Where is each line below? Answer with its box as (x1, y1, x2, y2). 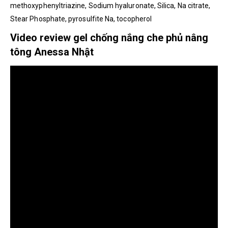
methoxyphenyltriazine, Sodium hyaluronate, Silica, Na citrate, (10, 1, 211, 10)
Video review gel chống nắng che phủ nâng (10, 31, 208, 44)
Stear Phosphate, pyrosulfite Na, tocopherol (10, 14, 152, 23)
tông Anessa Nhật (10, 45, 94, 58)
